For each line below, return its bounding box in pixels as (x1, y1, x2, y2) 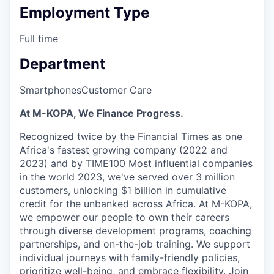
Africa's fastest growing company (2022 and (20, 143, 228, 156)
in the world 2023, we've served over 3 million (20, 170, 235, 183)
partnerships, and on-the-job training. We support (20, 237, 250, 250)
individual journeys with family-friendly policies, (20, 251, 240, 264)
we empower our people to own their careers (20, 210, 229, 223)
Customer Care (81, 83, 152, 96)
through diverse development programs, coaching (20, 224, 251, 237)
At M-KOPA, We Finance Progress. (20, 106, 183, 119)
